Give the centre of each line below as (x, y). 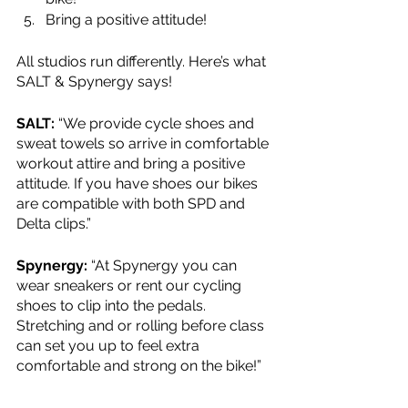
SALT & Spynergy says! (94, 82)
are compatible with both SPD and (133, 204)
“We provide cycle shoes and (158, 123)
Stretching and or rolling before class (142, 326)
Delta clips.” (54, 224)
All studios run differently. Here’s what (143, 61)
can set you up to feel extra (110, 346)
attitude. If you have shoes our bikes (139, 184)
